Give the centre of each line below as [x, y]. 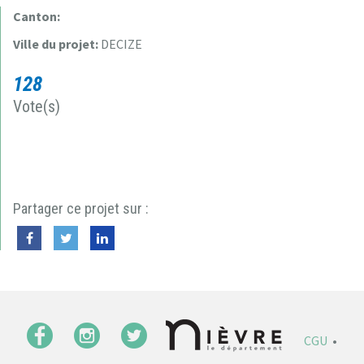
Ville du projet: [57, 44]
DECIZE [121, 44]
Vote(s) [37, 106]
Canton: [37, 16]
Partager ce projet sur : [81, 208]
